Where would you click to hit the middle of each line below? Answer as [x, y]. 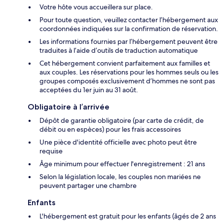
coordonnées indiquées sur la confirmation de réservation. [129, 29]
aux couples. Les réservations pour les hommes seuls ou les [129, 72]
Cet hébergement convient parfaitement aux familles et [125, 63]
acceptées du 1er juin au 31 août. [89, 90]
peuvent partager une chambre [88, 186]
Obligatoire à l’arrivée [69, 107]
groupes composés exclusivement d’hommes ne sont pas [127, 81]
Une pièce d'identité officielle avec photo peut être [118, 142]
